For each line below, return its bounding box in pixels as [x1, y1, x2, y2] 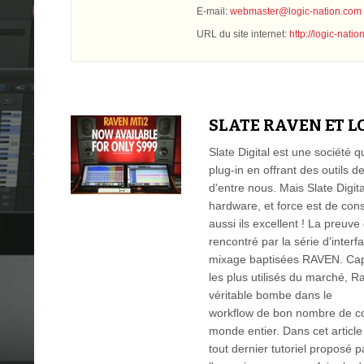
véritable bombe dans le [209, 288, 332, 301]
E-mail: [197, 6, 230, 17]
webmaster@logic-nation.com [230, 6, 362, 17]
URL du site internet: [197, 28, 289, 40]
